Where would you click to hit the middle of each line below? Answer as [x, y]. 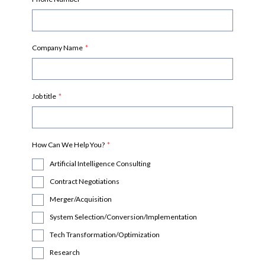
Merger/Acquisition [81, 199]
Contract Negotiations [85, 182]
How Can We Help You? [68, 145]
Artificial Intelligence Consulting [100, 164]
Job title [44, 96]
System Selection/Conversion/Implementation [123, 217]
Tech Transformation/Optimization [105, 235]
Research [65, 253]
